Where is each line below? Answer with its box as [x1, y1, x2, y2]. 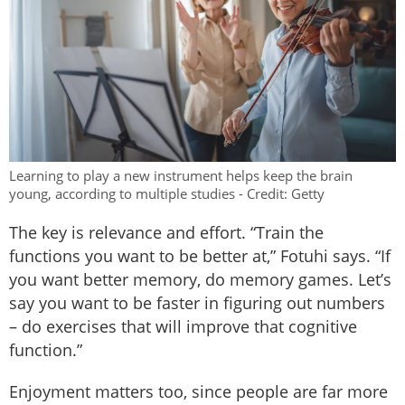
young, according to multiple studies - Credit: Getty [9, 184, 325, 203]
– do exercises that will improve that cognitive [9, 316, 357, 338]
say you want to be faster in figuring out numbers [9, 292, 385, 315]
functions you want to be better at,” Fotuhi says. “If [9, 245, 391, 268]
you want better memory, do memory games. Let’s [9, 268, 391, 291]
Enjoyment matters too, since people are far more [9, 381, 388, 403]
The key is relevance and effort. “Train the [9, 221, 324, 244]
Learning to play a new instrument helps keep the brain [9, 166, 353, 185]
